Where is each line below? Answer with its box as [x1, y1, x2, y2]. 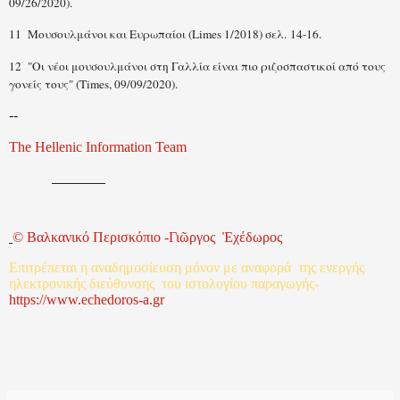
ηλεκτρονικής [9, 276, 86, 292]
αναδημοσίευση [91, 260, 181, 276]
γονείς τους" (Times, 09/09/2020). [9, 76, 178, 93]
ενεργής [320, 260, 364, 276]
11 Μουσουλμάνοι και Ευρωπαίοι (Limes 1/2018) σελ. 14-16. [9, 26, 321, 43]
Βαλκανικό [27, 229, 89, 246]
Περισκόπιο [93, 229, 161, 246]
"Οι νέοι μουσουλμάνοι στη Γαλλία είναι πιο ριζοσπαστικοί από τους [28, 58, 386, 75]
